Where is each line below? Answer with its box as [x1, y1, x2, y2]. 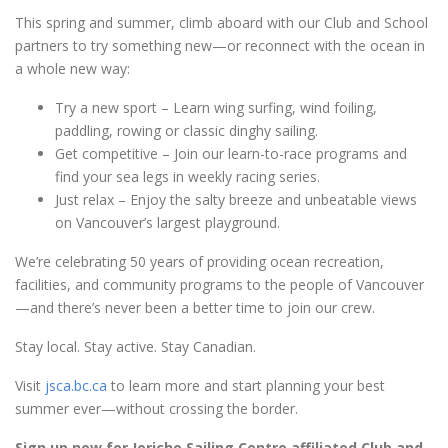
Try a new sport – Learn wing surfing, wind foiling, [55, 98, 377, 117]
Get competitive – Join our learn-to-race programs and [55, 144, 407, 163]
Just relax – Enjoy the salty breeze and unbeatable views [55, 190, 417, 209]
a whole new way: [15, 59, 130, 78]
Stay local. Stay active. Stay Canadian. [15, 337, 256, 356]
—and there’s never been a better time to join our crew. [15, 298, 375, 317]
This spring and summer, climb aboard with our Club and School [15, 13, 428, 32]
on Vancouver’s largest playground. [55, 213, 280, 232]
